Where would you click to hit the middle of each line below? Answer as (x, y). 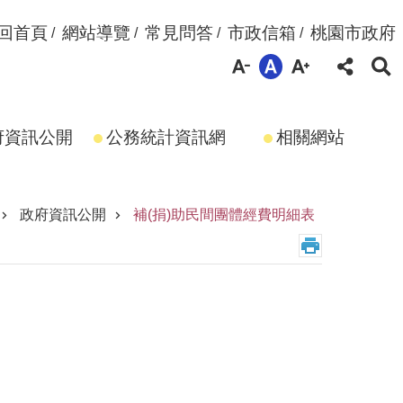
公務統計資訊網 (166, 137)
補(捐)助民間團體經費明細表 (224, 215)
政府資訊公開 (63, 215)
